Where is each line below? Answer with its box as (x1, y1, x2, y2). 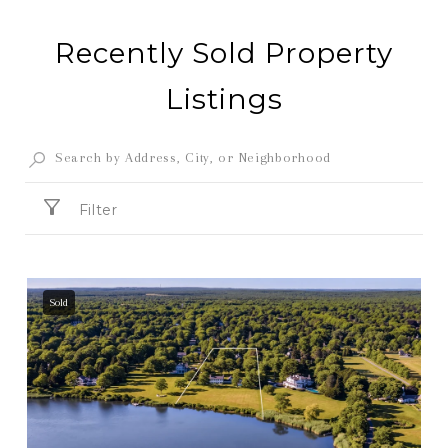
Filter (78, 200, 118, 219)
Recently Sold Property (55, 35, 393, 70)
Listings (165, 81, 283, 116)
